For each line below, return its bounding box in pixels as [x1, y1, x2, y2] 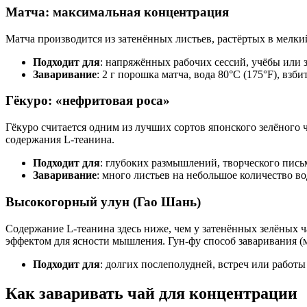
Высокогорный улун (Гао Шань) [5, 194, 201, 209]
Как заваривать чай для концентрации [5, 284, 297, 302]
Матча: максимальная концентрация [5, 5, 229, 20]
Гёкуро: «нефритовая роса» [5, 93, 170, 108]
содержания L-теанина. [5, 134, 114, 146]
